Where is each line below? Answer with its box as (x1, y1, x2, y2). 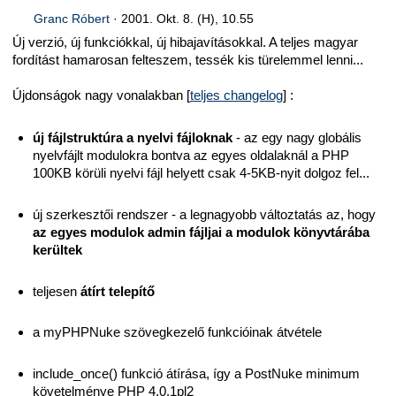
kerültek (32, 241, 82, 257)
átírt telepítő (80, 283, 155, 299)
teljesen (32, 283, 80, 299)
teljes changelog (190, 88, 283, 103)
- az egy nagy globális (232, 129, 362, 145)
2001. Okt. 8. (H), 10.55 (120, 11, 254, 27)
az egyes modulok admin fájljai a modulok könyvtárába (32, 224, 369, 240)
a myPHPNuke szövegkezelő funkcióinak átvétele (32, 324, 322, 340)
